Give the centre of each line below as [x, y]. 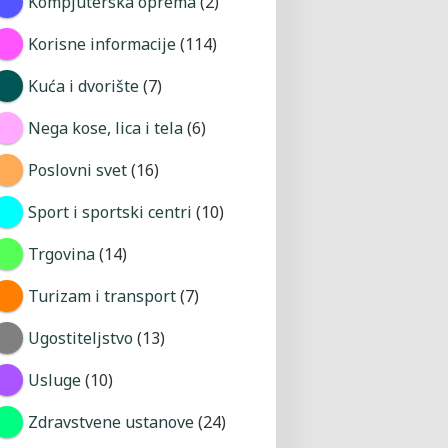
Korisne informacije [101, 44]
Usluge [54, 380]
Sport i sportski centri [109, 212]
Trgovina [61, 254]
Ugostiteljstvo [80, 338]
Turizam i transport [101, 296]
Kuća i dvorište [83, 86]
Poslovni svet [77, 170]
